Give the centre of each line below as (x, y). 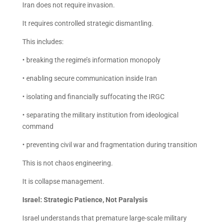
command (38, 126)
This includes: (43, 42)
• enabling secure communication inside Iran (89, 78)
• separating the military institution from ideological (100, 115)
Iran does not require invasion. (68, 5)
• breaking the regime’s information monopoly (91, 60)
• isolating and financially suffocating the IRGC (93, 97)
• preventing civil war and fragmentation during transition (110, 145)
